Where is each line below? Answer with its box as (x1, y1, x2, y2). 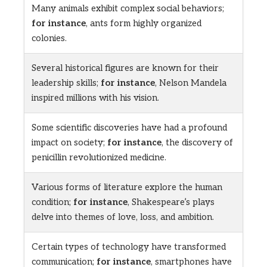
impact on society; (32, 137, 107, 148)
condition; (32, 197, 73, 208)
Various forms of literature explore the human (32, 182, 222, 193)
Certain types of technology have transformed (32, 241, 226, 253)
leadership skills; (32, 77, 101, 89)
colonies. (32, 33, 67, 44)
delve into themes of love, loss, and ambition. (32, 212, 214, 223)
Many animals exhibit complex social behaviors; (32, 3, 224, 14)
